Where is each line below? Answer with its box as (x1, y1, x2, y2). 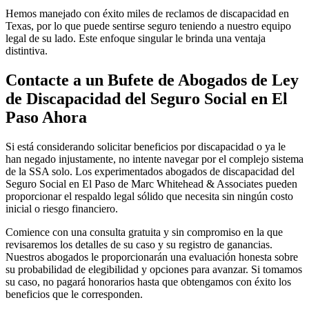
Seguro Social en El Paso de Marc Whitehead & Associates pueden (6, 177, 297, 190)
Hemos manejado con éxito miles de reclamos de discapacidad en (6, 7, 289, 19)
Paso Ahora (6, 108, 87, 126)
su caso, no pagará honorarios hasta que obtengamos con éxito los (6, 275, 291, 288)
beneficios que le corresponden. (6, 288, 148, 300)
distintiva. (6, 44, 48, 57)
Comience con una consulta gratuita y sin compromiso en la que (6, 226, 283, 238)
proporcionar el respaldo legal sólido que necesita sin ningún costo (6, 190, 293, 202)
